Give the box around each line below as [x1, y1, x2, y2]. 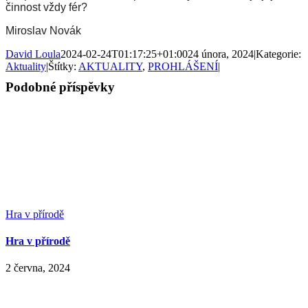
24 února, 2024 [188, 47, 254, 60]
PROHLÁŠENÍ [148, 60, 218, 72]
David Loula [5, 47, 60, 60]
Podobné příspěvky [5, 79, 115, 94]
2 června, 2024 [5, 262, 70, 274]
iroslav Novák [14, 24, 81, 36]
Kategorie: [256, 47, 301, 60]
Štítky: [48, 60, 78, 72]
